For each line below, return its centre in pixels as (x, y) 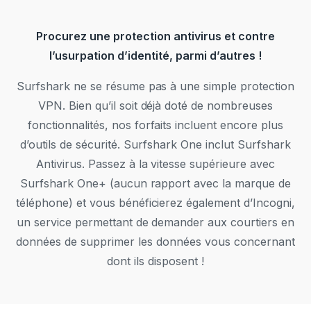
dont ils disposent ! (155, 261)
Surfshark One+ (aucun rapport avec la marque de (155, 184)
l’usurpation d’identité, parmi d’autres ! (155, 56)
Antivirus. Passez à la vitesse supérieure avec (155, 164)
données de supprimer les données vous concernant (155, 242)
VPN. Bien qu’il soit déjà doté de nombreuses (155, 106)
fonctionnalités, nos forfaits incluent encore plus (155, 125)
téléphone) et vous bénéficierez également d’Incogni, (155, 203)
